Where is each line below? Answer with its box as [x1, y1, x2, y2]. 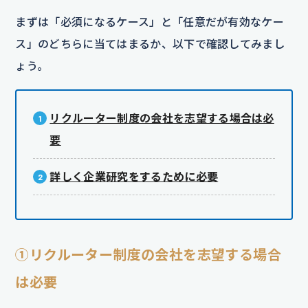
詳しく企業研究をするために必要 [49, 170, 219, 184]
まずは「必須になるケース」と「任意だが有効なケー [15, 15, 285, 29]
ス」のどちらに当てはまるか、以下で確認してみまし [15, 37, 285, 51]
